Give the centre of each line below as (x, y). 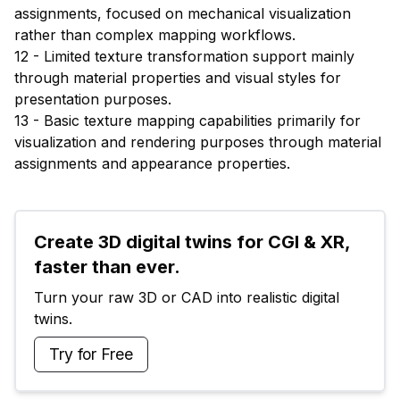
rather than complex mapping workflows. (155, 34)
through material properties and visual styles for (178, 77)
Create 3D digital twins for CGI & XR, (192, 242)
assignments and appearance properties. (152, 163)
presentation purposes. (93, 99)
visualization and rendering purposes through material (198, 142)
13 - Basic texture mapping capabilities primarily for (187, 120)
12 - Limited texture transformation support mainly (184, 56)
